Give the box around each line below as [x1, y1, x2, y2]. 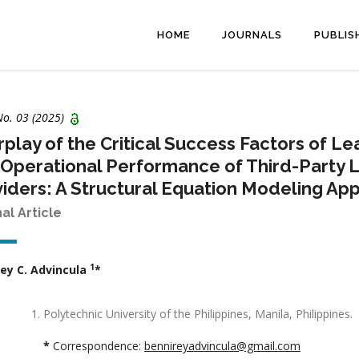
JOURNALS [222, 29, 282, 42]
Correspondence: [53, 338, 144, 354]
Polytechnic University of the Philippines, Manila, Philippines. [43, 306, 353, 322]
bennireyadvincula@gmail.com [144, 338, 301, 354]
